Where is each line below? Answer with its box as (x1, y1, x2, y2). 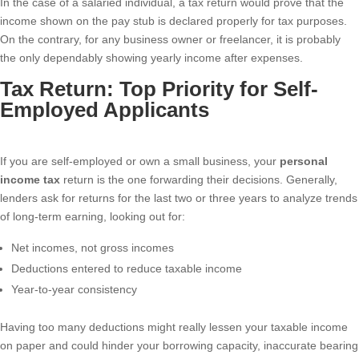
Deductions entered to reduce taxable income (11, 262, 242, 276)
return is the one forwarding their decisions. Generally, (60, 173, 337, 187)
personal (280, 155, 328, 168)
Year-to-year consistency (11, 283, 137, 296)
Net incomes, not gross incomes (11, 241, 174, 255)
